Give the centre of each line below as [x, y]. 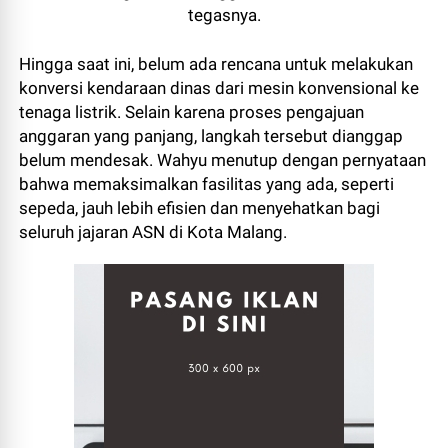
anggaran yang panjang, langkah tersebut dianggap [211, 136]
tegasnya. [224, 15]
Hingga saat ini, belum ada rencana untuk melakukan [216, 64]
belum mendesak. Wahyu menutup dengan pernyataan [223, 160]
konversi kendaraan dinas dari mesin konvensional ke [219, 88]
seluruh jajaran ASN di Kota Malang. [153, 232]
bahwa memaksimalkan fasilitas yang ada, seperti [207, 184]
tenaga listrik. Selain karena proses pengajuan [192, 112]
